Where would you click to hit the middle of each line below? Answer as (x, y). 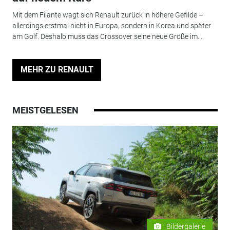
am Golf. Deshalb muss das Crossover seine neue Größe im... (107, 37)
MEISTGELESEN (45, 110)
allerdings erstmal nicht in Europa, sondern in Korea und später (111, 26)
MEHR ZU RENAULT (57, 70)
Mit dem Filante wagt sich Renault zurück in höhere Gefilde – (108, 15)
